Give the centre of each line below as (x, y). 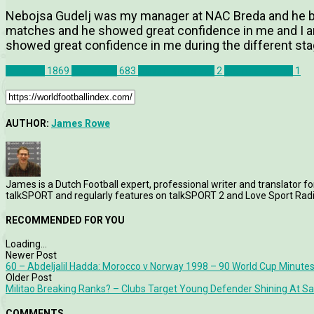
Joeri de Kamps (259, 71)
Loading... (26, 244)
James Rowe (81, 123)
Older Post (29, 278)
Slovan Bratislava (176, 71)
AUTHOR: (28, 123)
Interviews (94, 71)
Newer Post (31, 255)
